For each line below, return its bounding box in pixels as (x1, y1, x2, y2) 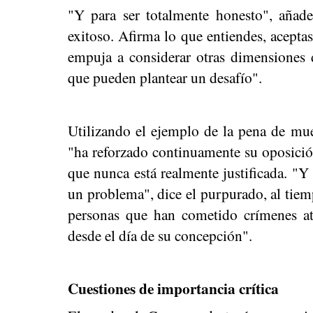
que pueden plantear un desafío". (68, 67, 262, 87)
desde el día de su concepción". (68, 225, 252, 245)
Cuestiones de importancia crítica (68, 277, 279, 299)
